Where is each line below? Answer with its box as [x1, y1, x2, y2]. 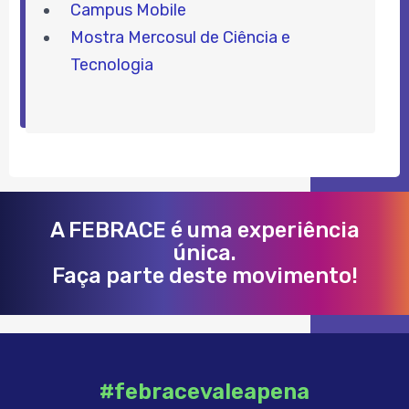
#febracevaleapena [100, 378, 309, 404]
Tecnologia [69, 54, 153, 75]
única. [173, 239, 236, 266]
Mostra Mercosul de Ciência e [69, 26, 290, 47]
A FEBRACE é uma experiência [49, 216, 360, 243]
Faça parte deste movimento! [51, 262, 358, 288]
